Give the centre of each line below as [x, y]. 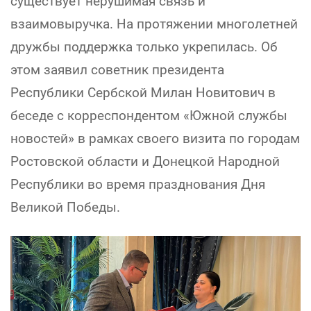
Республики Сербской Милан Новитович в [143, 93]
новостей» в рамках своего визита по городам [155, 138]
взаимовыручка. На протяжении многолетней [154, 24]
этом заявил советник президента [117, 70]
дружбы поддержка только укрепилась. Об [144, 47]
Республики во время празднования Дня [138, 184]
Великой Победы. [65, 207]
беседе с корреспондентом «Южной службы [149, 116]
